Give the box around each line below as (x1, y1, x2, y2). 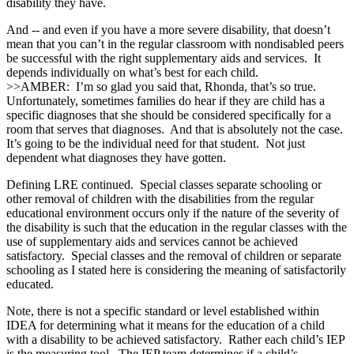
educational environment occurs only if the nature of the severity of (6, 205, 339, 220)
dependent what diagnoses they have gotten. (6, 150, 226, 164)
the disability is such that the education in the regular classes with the (6, 220, 347, 234)
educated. (6, 277, 54, 291)
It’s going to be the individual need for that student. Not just (6, 136, 305, 150)
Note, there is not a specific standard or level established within (6, 303, 319, 318)
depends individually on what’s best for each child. (6, 65, 258, 79)
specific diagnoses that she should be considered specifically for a (6, 107, 331, 122)
